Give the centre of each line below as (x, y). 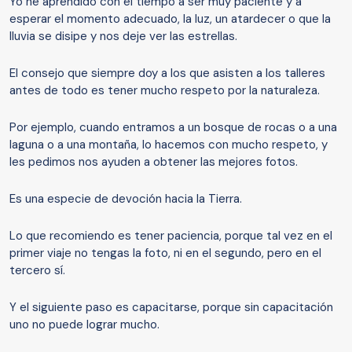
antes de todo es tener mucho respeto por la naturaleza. (165, 91)
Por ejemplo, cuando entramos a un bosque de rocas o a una (173, 128)
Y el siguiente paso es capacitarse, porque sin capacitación (171, 308)
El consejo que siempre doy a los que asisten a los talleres (167, 73)
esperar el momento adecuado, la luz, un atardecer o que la (170, 19)
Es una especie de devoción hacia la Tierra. (126, 199)
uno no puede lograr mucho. (84, 325)
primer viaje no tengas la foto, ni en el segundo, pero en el (165, 253)
